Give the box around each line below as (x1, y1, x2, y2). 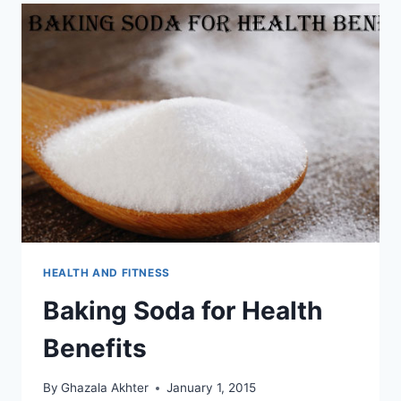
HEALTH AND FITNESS (43, 265, 170, 279)
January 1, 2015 (166, 380, 257, 396)
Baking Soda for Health (43, 294, 322, 326)
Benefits (43, 332, 147, 363)
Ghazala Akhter (61, 380, 149, 396)
